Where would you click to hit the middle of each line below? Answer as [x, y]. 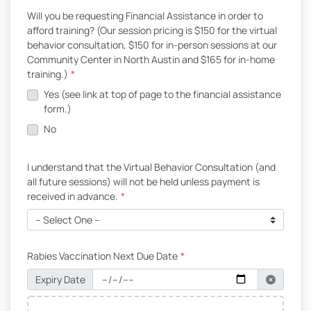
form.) [58, 109]
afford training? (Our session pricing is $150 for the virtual [152, 30]
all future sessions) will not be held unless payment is [143, 182]
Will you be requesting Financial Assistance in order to [145, 16]
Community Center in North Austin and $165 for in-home [151, 59]
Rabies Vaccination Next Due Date [102, 256]
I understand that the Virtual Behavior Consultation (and [151, 167]
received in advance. [73, 196]
